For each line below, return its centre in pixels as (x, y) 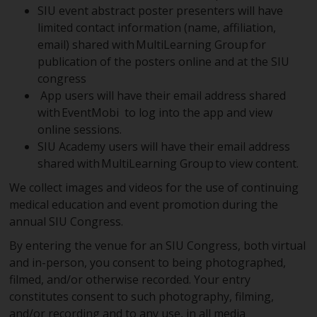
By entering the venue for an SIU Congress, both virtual (158, 246)
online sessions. (80, 129)
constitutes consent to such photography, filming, (142, 296)
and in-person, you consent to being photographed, (148, 263)
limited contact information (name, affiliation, (157, 28)
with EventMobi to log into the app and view (155, 113)
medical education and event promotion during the (144, 204)
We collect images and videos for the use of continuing (154, 188)
